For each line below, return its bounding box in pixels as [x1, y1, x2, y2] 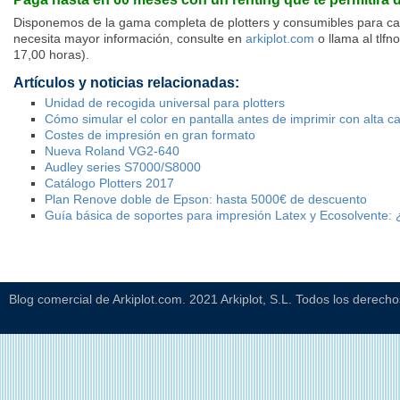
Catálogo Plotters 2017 [45, 176, 174, 191]
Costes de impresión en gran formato [45, 128, 255, 143]
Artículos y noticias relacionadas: [13, 75, 239, 91]
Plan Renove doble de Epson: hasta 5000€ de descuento [45, 192, 367, 207]
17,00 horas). [13, 47, 89, 62]
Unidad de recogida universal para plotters [45, 96, 285, 111]
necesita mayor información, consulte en [13, 31, 246, 46]
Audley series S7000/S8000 [45, 160, 201, 175]
